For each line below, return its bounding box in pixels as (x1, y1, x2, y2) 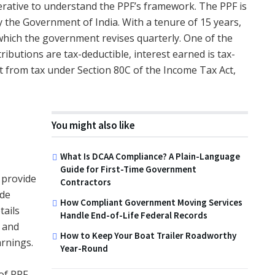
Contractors (60, 176, 111, 188)
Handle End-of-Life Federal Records (60, 209, 207, 221)
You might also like (52, 118, 135, 132)
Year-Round (60, 242, 108, 254)
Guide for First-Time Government (60, 163, 196, 175)
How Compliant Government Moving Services (60, 196, 242, 208)
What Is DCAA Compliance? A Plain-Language (60, 150, 240, 162)
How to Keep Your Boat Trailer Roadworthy (60, 229, 236, 241)
